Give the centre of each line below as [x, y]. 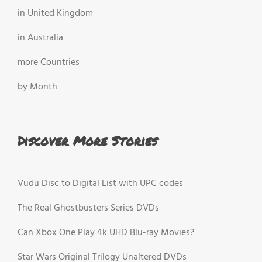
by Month [37, 87]
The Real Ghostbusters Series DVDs [88, 208]
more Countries [49, 63]
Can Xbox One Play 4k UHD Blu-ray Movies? [106, 232]
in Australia [40, 38]
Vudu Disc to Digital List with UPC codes [100, 183]
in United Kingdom [55, 14]
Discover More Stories [87, 141]
